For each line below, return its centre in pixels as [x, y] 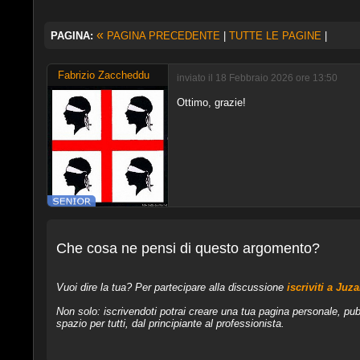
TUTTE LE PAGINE [275, 35]
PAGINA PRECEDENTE [162, 35]
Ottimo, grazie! [211, 102]
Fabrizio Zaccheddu [103, 75]
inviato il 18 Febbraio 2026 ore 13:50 [257, 78]
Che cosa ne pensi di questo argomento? [188, 249]
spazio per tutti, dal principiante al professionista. [170, 324]
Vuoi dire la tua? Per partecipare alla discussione [171, 288]
